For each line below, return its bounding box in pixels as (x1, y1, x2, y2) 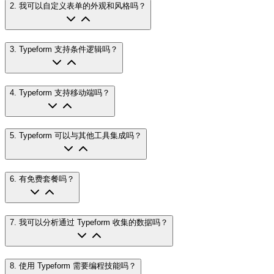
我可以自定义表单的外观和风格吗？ (19, 1, 146, 11)
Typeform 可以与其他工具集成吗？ (19, 131, 142, 141)
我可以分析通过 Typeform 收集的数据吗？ (19, 217, 168, 227)
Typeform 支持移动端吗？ (19, 87, 110, 97)
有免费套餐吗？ (19, 174, 75, 184)
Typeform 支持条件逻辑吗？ (19, 44, 118, 54)
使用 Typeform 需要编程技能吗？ (19, 261, 136, 270)
